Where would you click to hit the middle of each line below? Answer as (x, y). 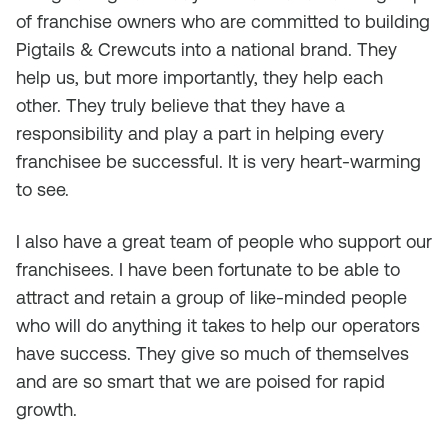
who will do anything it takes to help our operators (218, 325)
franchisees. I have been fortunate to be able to (208, 269)
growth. (46, 409)
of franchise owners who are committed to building (223, 21)
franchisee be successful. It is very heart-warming (218, 161)
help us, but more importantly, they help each (199, 77)
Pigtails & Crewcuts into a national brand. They (206, 49)
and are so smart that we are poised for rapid (200, 381)
